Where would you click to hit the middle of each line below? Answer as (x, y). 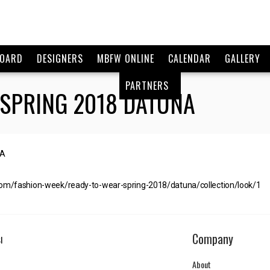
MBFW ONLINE (125, 58)
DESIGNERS (60, 58)
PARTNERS (147, 86)
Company (213, 239)
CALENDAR (189, 58)
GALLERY (242, 58)
